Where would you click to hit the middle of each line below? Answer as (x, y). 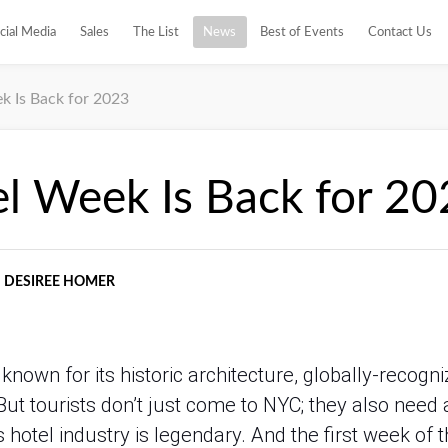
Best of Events (302, 32)
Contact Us (400, 32)
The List (156, 32)
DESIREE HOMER (59, 282)
